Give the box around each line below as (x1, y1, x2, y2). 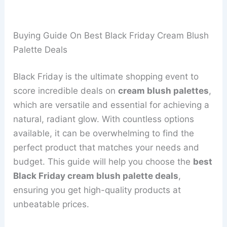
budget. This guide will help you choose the (13, 157, 194, 167)
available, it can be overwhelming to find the (13, 128, 195, 139)
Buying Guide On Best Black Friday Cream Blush (13, 30, 209, 41)
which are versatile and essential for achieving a (13, 100, 210, 110)
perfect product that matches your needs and (13, 142, 200, 153)
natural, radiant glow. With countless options (13, 114, 195, 125)
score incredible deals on (13, 86, 119, 96)
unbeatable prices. (13, 199, 90, 210)
